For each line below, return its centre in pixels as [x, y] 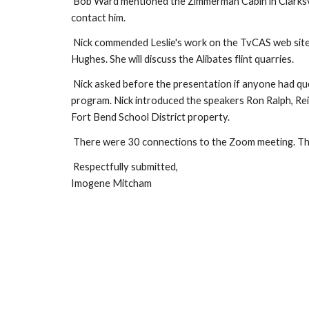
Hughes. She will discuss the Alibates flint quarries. [182, 59]
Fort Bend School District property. [150, 117]
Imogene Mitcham [111, 183]
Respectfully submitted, [124, 167]
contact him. [98, 18]
